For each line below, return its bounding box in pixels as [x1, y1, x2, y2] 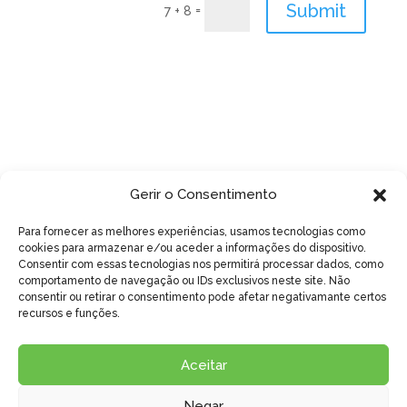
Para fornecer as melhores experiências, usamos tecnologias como [18, 225, 365, 238]
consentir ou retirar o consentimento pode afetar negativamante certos [18, 291, 386, 303]
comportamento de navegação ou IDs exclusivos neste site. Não [18, 274, 350, 287]
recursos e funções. [18, 307, 120, 320]
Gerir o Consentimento [130, 186, 277, 203]
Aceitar [180, 356, 227, 373]
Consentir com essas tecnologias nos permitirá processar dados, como [18, 258, 383, 271]
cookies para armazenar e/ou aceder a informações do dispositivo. [18, 242, 366, 254]
